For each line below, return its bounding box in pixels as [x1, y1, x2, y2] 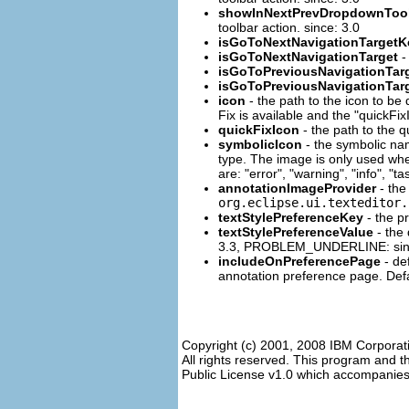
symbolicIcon [218, 136, 302, 152]
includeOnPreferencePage [218, 253, 381, 268]
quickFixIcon [218, 121, 299, 137]
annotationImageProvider [218, 180, 376, 195]
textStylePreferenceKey [218, 209, 363, 225]
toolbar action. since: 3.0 [218, 19, 360, 35]
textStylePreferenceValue [218, 224, 373, 239]
